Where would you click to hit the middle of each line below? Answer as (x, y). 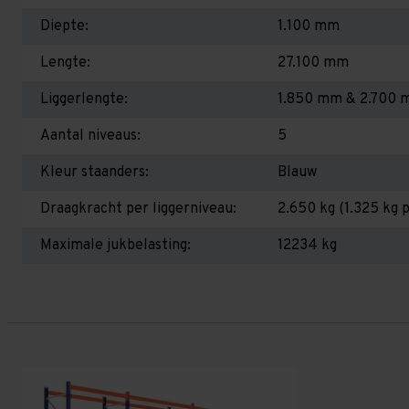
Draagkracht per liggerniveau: (138, 209)
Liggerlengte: (84, 100)
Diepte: (64, 26)
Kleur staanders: (94, 173)
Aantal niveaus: (90, 136)
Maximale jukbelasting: (115, 246)
